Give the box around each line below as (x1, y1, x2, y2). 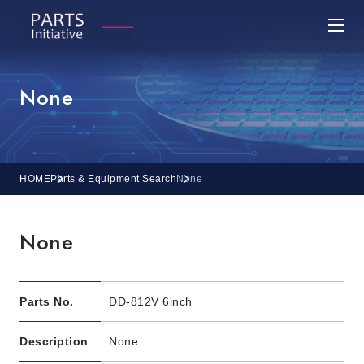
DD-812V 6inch (109, 295, 193, 308)
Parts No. (19, 295, 74, 308)
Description (19, 335, 89, 348)
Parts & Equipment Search (50, 173, 176, 184)
